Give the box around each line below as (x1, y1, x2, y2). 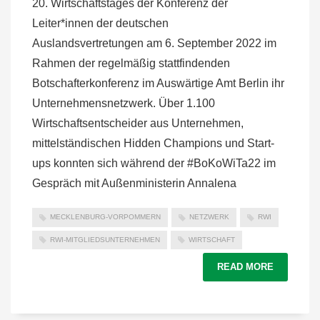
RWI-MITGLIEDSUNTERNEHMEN (50, 235, 160, 244)
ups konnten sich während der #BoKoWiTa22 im (32, 157, 276, 170)
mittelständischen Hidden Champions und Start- (32, 137, 274, 150)
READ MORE (217, 261, 274, 273)
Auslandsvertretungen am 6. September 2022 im (32, 37, 276, 50)
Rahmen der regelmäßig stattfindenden (32, 57, 230, 70)
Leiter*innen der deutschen (32, 17, 169, 30)
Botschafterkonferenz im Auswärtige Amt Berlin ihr (32, 77, 284, 90)
